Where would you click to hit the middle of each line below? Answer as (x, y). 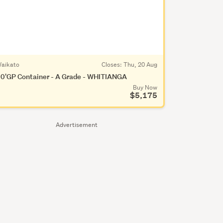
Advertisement (76, 124)
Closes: (112, 64)
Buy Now (145, 87)
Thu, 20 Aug (140, 64)
